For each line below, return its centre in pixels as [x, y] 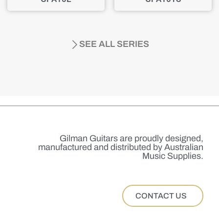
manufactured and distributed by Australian [120, 147]
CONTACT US [161, 196]
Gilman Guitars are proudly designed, [131, 139]
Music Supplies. [173, 156]
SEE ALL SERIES [114, 44]
